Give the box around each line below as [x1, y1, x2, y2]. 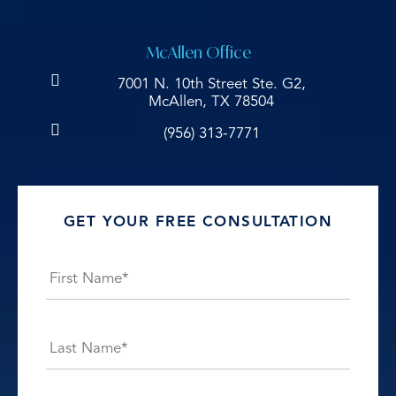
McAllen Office [145, 42, 251, 63]
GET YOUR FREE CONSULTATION [63, 215, 333, 231]
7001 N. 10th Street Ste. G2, [117, 77, 306, 93]
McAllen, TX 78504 [148, 95, 274, 110]
